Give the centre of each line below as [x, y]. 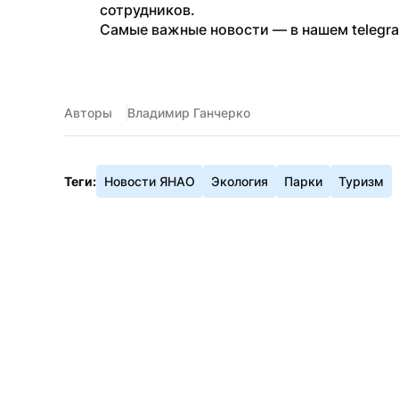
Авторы [88, 113]
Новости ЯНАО [150, 181]
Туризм [361, 181]
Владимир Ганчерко [189, 113]
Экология [240, 181]
